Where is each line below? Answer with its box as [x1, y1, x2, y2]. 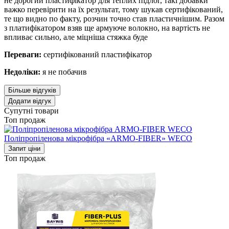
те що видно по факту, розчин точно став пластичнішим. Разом [4, 14, 224, 23]
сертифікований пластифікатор [43, 50, 152, 59]
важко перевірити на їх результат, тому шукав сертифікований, [4, 5, 223, 14]
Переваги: [4, 50, 43, 59]
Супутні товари [4, 106, 59, 115]
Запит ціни [8, 144, 40, 152]
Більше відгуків [8, 86, 56, 94]
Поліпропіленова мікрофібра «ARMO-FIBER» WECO [4, 133, 192, 143]
